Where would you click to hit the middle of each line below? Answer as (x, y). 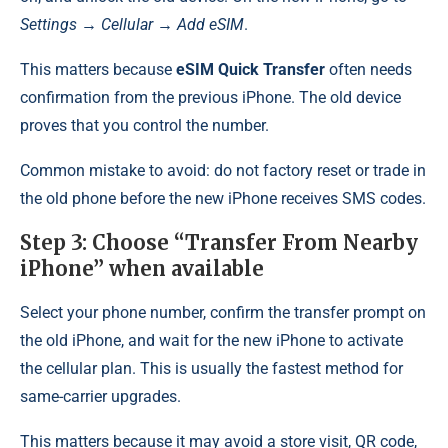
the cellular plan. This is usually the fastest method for (211, 368)
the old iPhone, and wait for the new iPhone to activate (211, 340)
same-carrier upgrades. (100, 396)
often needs (368, 69)
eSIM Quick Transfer (250, 69)
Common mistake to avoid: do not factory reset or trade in (223, 170)
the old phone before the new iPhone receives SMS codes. (223, 198)
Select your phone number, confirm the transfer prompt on (223, 312)
